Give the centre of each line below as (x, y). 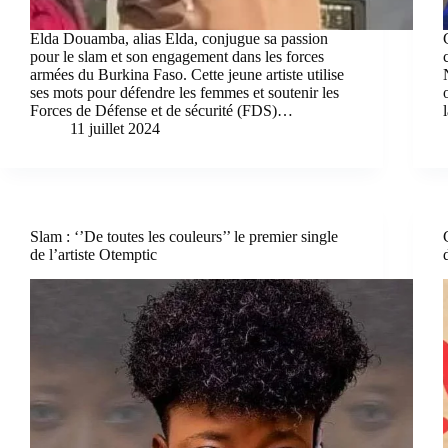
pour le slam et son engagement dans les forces (177, 56)
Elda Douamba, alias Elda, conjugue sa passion (179, 38)
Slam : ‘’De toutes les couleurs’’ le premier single (184, 236)
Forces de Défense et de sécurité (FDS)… (161, 110)
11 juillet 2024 (115, 128)
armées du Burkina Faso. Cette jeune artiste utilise (187, 74)
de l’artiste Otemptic (93, 254)
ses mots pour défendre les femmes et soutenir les (184, 92)
